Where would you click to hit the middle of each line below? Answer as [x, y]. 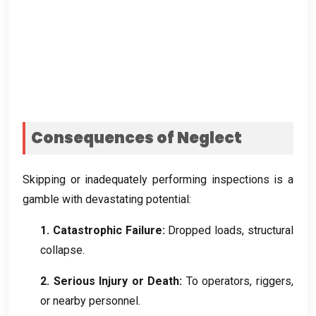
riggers [274, 281]
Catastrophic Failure [107, 230]
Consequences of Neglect [136, 138]
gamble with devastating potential [106, 199]
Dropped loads [205, 230]
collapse [61, 250]
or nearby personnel [89, 300]
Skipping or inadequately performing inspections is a [158, 179]
